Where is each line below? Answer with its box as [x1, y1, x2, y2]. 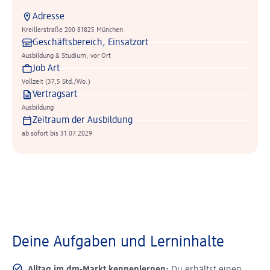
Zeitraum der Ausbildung [33, 116, 133, 125]
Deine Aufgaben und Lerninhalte [12, 234, 224, 250]
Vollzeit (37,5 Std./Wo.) [22, 78, 90, 86]
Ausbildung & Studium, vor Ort [22, 52, 111, 60]
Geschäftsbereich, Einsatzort [33, 38, 148, 48]
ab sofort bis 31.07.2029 [22, 130, 92, 137]
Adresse [33, 12, 64, 22]
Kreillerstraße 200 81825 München [22, 27, 123, 34]
